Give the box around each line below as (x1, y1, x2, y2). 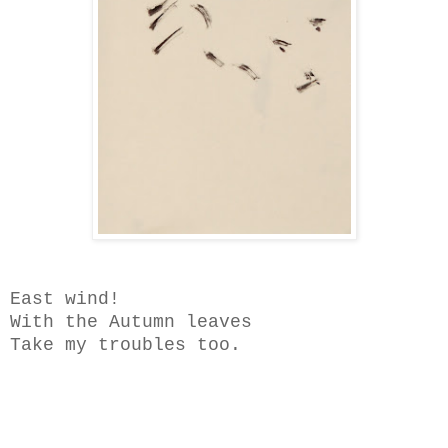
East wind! (10, 288, 120, 309)
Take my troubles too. (10, 334, 241, 355)
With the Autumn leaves (10, 311, 252, 332)
